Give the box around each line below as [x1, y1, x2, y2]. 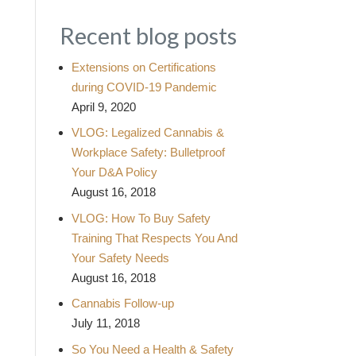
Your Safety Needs [71, 250, 169, 265]
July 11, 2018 [71, 316, 140, 330]
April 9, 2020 [71, 99, 136, 114]
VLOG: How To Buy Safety [71, 211, 211, 225]
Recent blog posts [59, 21, 237, 49]
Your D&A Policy [71, 165, 157, 179]
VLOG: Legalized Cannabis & [71, 126, 224, 139]
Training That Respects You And [71, 230, 238, 245]
